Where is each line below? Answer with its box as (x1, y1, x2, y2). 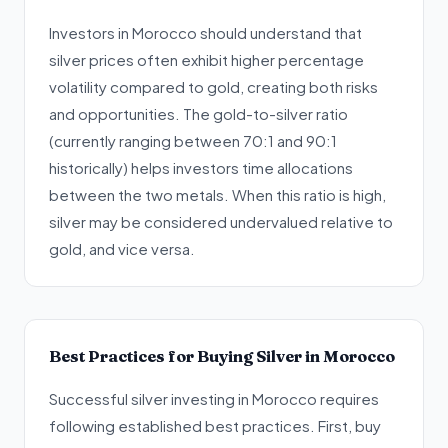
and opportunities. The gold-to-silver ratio (49, 104, 348, 123)
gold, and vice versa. (49, 239, 195, 258)
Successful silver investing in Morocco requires (49, 389, 379, 408)
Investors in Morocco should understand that (49, 23, 362, 42)
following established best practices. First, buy (49, 416, 381, 435)
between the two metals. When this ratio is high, (49, 185, 386, 204)
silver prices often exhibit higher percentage (49, 50, 364, 69)
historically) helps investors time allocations (49, 158, 353, 177)
